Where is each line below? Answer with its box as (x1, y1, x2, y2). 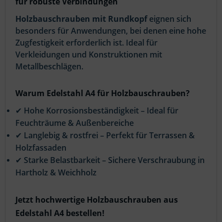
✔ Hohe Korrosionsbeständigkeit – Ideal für (15, 105, 178, 116)
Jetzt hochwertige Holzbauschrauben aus (15, 194, 178, 205)
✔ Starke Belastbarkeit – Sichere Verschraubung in (15, 154, 205, 166)
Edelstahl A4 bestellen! (15, 207, 105, 219)
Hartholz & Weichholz (15, 166, 97, 178)
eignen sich (147, 13, 191, 24)
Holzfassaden (15, 142, 66, 153)
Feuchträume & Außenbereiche (15, 117, 134, 128)
